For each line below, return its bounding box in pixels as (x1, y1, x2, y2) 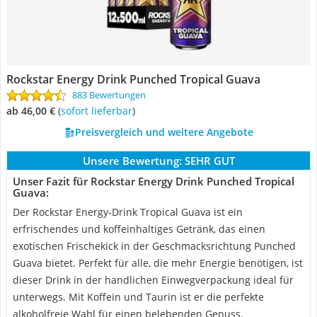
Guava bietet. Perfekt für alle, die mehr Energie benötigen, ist (13, 256, 303, 270)
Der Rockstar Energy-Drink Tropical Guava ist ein (13, 205, 243, 219)
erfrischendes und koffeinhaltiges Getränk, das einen (13, 222, 265, 236)
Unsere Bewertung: (82, 154, 182, 168)
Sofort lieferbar (66, 104, 132, 117)
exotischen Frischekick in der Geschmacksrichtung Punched (13, 239, 296, 253)
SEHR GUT (184, 154, 235, 168)
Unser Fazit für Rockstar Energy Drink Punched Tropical (13, 174, 294, 188)
